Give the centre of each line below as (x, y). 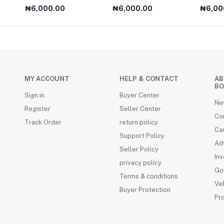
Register (37, 109)
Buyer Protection (145, 190)
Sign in (34, 95)
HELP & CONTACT (149, 79)
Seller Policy (139, 149)
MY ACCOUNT (47, 79)
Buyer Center (139, 95)
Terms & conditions (149, 176)
